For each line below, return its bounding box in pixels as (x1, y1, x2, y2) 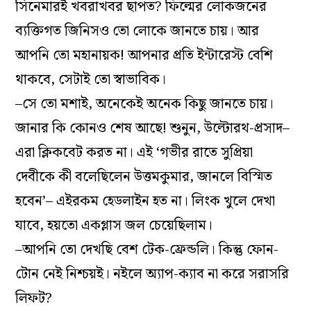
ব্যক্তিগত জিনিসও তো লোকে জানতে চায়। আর (15, 20, 260, 43)
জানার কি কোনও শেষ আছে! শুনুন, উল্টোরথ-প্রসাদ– (15, 117, 290, 140)
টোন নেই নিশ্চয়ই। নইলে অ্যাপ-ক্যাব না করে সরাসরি (15, 263, 289, 286)
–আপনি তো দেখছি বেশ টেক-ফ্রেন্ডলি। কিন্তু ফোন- (15, 239, 279, 262)
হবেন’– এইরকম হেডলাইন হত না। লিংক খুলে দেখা (15, 190, 276, 213)
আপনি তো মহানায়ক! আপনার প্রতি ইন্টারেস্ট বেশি (15, 44, 274, 67)
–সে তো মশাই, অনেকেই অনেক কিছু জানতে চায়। (15, 93, 274, 116)
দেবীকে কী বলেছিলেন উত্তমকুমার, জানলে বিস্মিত (15, 166, 273, 189)
